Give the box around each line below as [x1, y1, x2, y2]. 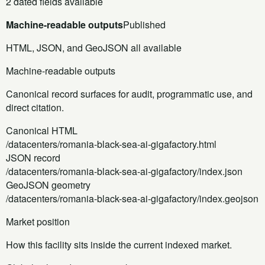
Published [123, 17, 166, 31]
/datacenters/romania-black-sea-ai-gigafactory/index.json [6, 164, 243, 178]
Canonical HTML [6, 123, 77, 137]
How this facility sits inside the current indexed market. [6, 237, 232, 251]
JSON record [6, 150, 60, 164]
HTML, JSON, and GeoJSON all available [6, 40, 182, 54]
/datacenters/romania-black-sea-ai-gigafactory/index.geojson [6, 191, 258, 205]
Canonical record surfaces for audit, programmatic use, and [6, 86, 253, 101]
